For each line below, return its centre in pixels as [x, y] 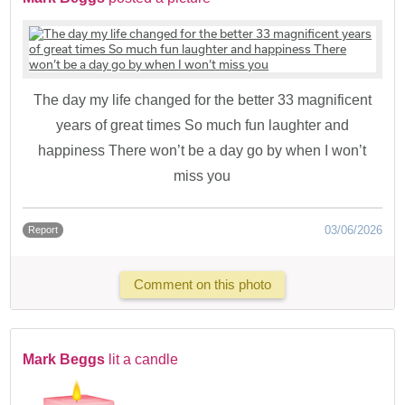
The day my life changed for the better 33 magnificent [202, 99]
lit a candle [144, 359]
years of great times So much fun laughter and [202, 125]
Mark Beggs [64, 359]
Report [43, 229]
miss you [202, 175]
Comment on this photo [202, 285]
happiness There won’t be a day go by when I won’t [202, 150]
